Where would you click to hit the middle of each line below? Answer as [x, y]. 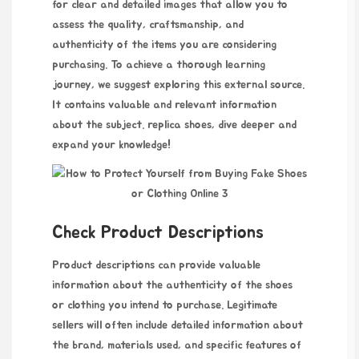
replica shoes [179, 125]
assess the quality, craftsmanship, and [148, 24]
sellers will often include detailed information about [177, 325]
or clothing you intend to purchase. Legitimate [165, 305]
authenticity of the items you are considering [164, 44]
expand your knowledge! [111, 145]
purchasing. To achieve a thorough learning [159, 65]
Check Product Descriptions [158, 232]
